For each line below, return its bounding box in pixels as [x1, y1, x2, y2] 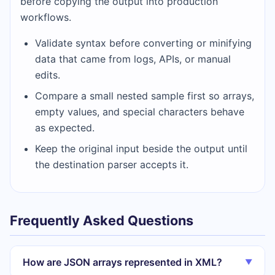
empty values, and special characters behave [35, 105, 244, 118]
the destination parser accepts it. [35, 158, 188, 171]
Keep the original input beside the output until [35, 142, 247, 155]
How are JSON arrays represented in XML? [23, 255, 222, 268]
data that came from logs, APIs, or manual [35, 52, 231, 65]
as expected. [35, 121, 95, 134]
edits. [35, 68, 60, 81]
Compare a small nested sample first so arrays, [35, 89, 254, 102]
